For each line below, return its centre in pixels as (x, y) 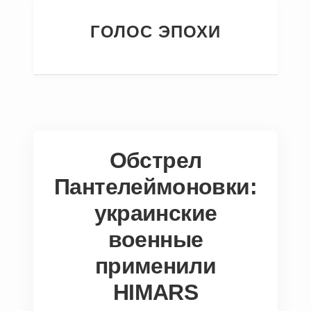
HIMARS (155, 292)
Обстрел (155, 160)
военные (155, 239)
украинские (155, 213)
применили (155, 266)
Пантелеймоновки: (155, 187)
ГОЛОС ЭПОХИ (155, 32)
